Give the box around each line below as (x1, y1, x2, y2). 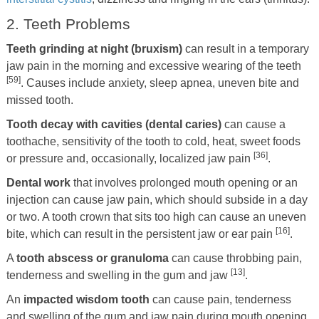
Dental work (6, 176, 70, 189)
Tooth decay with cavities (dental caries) (6, 117, 221, 130)
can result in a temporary (182, 42, 309, 55)
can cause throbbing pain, (168, 251, 302, 264)
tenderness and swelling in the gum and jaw (6, 268, 231, 281)
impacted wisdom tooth (23, 293, 150, 305)
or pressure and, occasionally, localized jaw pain (6, 152, 253, 164)
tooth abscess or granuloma (16, 251, 169, 264)
